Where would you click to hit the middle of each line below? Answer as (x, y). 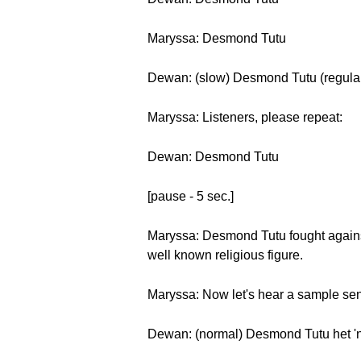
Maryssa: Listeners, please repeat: (245, 117)
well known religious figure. (225, 255)
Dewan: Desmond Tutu (213, 157)
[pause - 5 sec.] (191, 196)
